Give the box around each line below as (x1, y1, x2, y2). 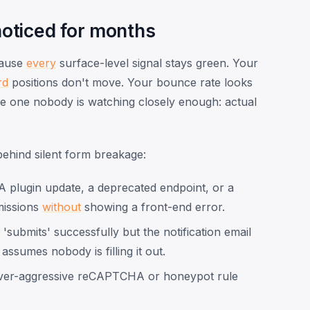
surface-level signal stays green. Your (56, 55, 258, 70)
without (42, 199, 81, 214)
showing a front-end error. (81, 199, 225, 214)
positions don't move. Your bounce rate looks (8, 75, 253, 89)
